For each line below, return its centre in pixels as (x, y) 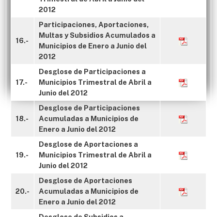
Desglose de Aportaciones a (88, 144)
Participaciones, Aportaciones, (94, 24)
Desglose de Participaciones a (92, 71)
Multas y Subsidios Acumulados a (97, 35)
